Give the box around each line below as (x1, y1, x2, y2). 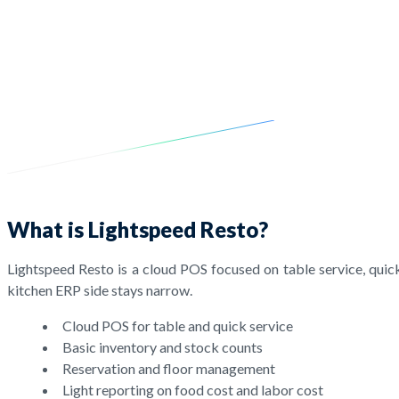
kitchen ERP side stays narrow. (7, 281, 192, 298)
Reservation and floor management (62, 359, 275, 377)
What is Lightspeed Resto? (7, 216, 268, 242)
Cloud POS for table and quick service (62, 316, 293, 334)
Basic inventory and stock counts (62, 338, 263, 355)
